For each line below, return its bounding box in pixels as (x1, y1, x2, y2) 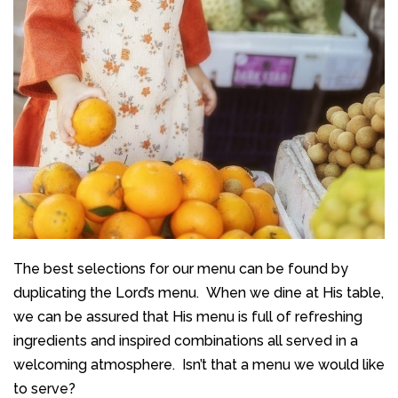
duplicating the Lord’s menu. (13, 283, 199, 301)
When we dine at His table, (206, 283, 384, 301)
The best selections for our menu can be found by (13, 259, 348, 277)
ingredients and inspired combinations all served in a (13, 331, 358, 349)
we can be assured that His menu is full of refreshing (13, 307, 362, 325)
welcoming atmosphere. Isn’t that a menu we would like (13, 355, 385, 373)
